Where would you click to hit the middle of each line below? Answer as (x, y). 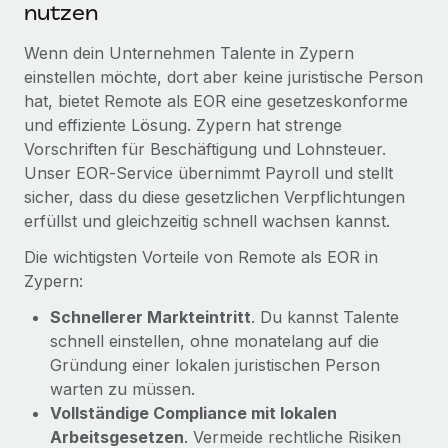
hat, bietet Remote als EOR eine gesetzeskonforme (216, 100)
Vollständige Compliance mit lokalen (193, 412)
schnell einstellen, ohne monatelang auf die (214, 340)
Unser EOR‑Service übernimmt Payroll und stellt (208, 172)
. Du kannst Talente (325, 316)
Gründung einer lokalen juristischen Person (215, 364)
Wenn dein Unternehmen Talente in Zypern (189, 52)
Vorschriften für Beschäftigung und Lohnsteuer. (205, 148)
